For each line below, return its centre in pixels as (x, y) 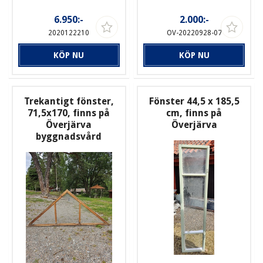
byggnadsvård (69, 137)
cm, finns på (194, 113)
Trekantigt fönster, (69, 102)
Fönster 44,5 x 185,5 (194, 102)
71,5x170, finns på (69, 113)
